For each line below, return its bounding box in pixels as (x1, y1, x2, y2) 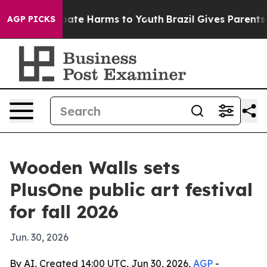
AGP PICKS (7, 14, 55, 24)
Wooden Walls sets (10, 156, 180, 179)
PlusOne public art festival (10, 178, 253, 201)
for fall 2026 (10, 200, 119, 223)
